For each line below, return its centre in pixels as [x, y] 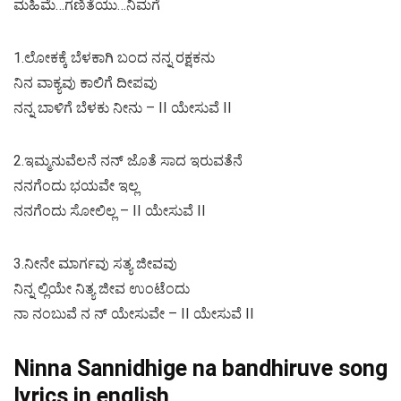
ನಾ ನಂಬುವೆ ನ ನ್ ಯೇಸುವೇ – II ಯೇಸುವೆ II [134, 314]
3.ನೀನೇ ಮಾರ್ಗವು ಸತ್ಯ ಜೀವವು [95, 264]
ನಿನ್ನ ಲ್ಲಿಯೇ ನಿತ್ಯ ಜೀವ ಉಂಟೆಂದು [102, 289]
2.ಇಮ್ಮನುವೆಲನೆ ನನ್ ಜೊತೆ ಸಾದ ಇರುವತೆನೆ [128, 161]
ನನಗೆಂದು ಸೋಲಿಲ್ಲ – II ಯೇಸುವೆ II [110, 211]
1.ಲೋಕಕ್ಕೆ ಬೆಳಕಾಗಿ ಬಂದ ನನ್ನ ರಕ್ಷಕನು [114, 58]
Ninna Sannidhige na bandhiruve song [200, 369]
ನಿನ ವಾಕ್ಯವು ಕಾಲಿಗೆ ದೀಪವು [85, 83]
